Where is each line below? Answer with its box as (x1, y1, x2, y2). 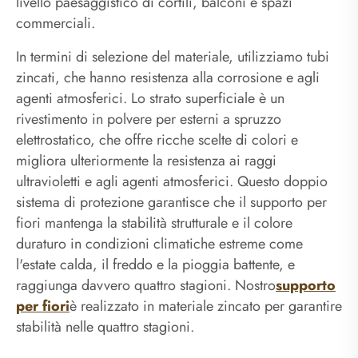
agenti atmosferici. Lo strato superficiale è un (16, 87, 284, 109)
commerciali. (16, 12, 95, 34)
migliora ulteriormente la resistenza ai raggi (16, 149, 276, 171)
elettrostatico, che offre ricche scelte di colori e (16, 129, 298, 150)
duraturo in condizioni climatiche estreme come (16, 233, 303, 254)
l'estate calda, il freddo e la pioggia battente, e (16, 253, 295, 275)
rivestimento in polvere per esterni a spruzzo (16, 108, 281, 129)
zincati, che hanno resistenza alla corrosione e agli (16, 66, 320, 88)
